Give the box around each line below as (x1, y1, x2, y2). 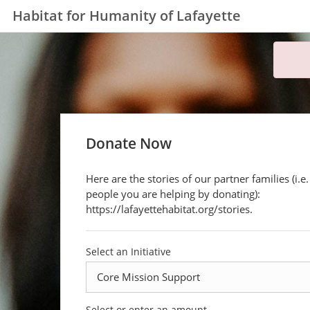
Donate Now (85, 134, 172, 153)
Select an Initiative (85, 245, 171, 258)
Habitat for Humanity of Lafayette (12, 6, 241, 25)
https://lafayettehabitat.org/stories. (85, 202, 253, 216)
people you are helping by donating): (85, 187, 260, 201)
